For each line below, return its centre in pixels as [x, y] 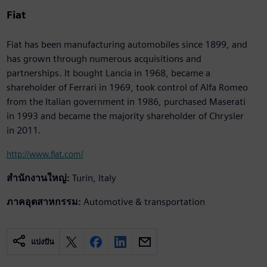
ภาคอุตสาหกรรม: [44, 202]
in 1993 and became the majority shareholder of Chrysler [125, 116]
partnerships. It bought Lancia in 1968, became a [108, 73]
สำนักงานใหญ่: [38, 178]
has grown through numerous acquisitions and [104, 59]
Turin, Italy [94, 178]
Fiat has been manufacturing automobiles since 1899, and [127, 45]
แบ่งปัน [42, 242]
